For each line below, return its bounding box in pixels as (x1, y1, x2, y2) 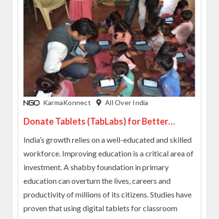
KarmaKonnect (43, 98, 93, 107)
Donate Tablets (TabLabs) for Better (23, 115, 168, 127)
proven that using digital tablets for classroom (23, 203, 177, 213)
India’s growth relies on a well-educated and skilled (23, 134, 192, 144)
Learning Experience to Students (23, 129, 153, 140)
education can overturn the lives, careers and (23, 175, 171, 185)
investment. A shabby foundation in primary (23, 162, 169, 172)
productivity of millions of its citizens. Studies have (23, 189, 192, 199)
